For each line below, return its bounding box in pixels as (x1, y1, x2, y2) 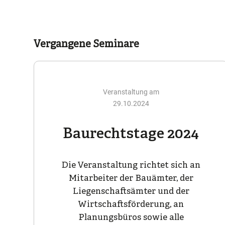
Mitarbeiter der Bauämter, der (68, 173, 193, 184)
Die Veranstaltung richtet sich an (61, 160, 201, 171)
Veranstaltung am (102, 88, 159, 96)
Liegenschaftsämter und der (72, 186, 189, 197)
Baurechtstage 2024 (63, 125, 199, 144)
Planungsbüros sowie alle (78, 212, 184, 223)
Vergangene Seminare (34, 38, 140, 51)
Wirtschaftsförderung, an (78, 199, 184, 210)
